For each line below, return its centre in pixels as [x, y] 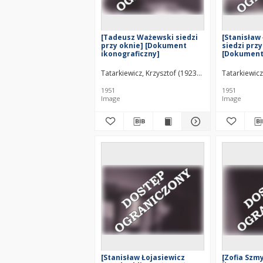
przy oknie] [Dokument [144, 45]
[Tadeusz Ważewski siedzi [149, 37]
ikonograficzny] [130, 54]
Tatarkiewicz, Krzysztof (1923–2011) [160, 73]
